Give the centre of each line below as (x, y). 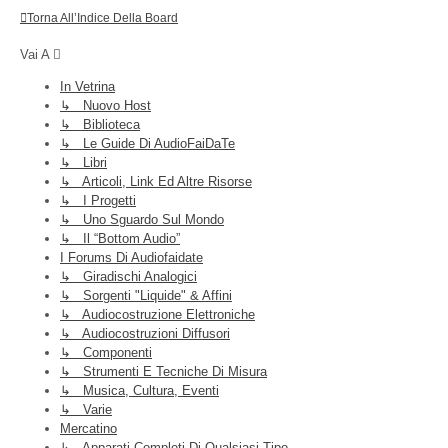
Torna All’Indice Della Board (102, 17)
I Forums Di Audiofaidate (131, 257)
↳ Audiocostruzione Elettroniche (157, 314)
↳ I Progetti (98, 200)
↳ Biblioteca (100, 124)
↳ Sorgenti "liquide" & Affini (146, 295)
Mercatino (88, 428)
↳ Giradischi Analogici (128, 276)
